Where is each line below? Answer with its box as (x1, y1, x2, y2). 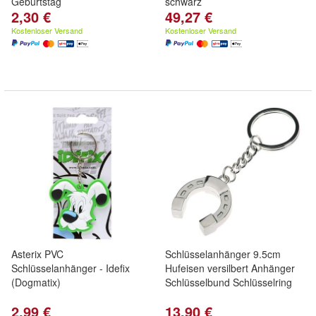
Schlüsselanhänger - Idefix (11, 261, 130, 275)
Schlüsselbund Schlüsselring (165, 275, 292, 289)
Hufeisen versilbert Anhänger (165, 261, 295, 275)
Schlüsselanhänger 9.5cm (165, 247, 281, 261)
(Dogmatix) (11, 275, 61, 289)
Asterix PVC (11, 247, 63, 261)
